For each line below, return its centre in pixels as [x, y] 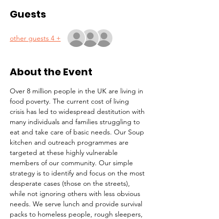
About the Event [51, 72]
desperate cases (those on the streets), [71, 183]
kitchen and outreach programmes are [70, 142]
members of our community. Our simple [72, 163]
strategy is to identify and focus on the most [78, 173]
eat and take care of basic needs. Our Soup [78, 132]
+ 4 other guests [57, 38]
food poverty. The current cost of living [70, 101]
